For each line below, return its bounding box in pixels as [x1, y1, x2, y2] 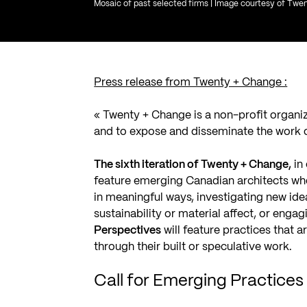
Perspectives [94, 225, 162, 236]
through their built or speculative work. [94, 241, 293, 252]
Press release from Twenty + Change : [94, 77, 288, 88]
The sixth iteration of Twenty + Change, [94, 159, 292, 170]
